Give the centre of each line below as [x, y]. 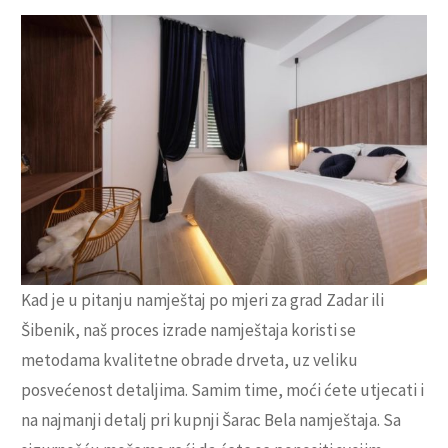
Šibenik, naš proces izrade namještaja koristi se [188, 330]
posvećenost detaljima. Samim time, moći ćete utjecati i [222, 390]
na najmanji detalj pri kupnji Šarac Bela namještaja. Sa [211, 420]
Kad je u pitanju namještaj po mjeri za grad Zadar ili [202, 300]
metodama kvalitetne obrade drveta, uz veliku [189, 360]
